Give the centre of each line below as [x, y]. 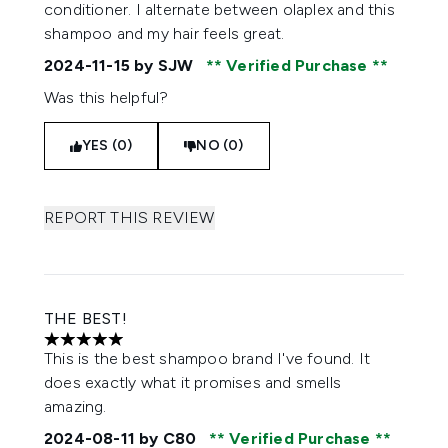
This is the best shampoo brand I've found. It [207, 358]
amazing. [75, 406]
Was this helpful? [106, 97]
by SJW [164, 65]
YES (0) [107, 145]
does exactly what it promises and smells [192, 382]
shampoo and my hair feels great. [164, 33]
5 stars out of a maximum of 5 [152, 349]
